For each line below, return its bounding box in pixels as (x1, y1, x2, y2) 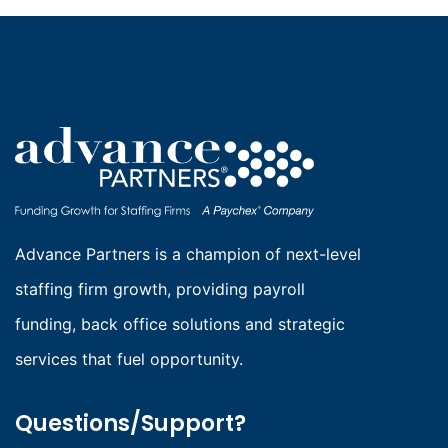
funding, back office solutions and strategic (15, 314, 345, 335)
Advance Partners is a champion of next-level (15, 244, 361, 265)
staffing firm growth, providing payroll (15, 279, 305, 300)
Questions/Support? (15, 408, 246, 440)
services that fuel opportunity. (15, 349, 243, 370)
